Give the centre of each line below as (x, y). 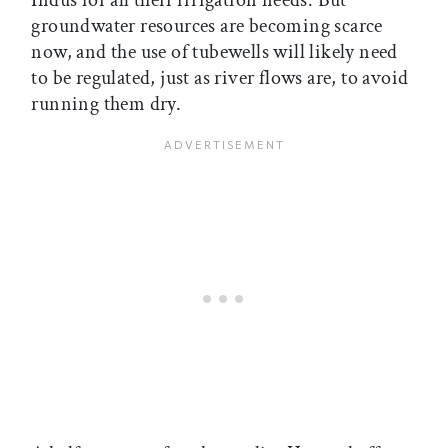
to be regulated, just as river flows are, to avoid (220, 77)
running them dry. (106, 103)
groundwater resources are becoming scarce (207, 25)
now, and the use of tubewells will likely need (214, 51)
